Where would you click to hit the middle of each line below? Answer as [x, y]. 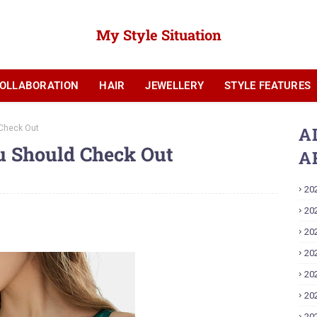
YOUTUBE [142, 118]
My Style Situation [158, 35]
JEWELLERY [175, 86]
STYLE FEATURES [268, 86]
